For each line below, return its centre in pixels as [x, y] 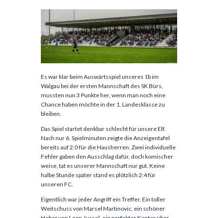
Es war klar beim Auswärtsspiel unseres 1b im [100, 76]
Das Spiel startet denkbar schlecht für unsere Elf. [103, 128]
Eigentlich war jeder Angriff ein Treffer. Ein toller [103, 199]
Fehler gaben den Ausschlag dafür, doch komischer [107, 156]
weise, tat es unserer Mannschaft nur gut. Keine [103, 165]
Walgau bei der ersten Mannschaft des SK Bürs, [102, 86]
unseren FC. [57, 184]
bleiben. [51, 113]
